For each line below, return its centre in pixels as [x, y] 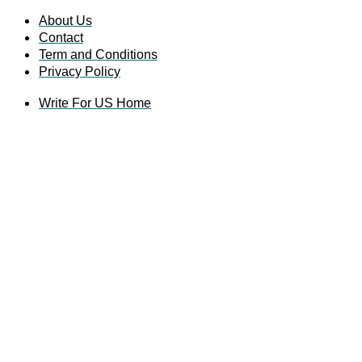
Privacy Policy [80, 72]
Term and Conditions [98, 55]
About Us [65, 21]
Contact [61, 38]
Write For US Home [95, 103]
